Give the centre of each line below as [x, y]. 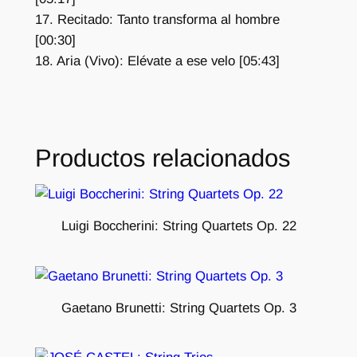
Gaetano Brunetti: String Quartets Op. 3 [178, 308]
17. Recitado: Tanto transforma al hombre [157, 20]
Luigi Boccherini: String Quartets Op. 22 [178, 226]
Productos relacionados [162, 159]
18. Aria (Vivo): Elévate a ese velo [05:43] [157, 61]
